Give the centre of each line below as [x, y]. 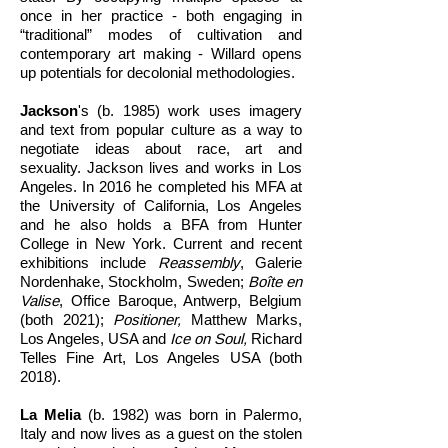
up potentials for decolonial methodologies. [157, 72]
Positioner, [147, 319]
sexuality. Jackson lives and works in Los [161, 167]
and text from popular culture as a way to [161, 129]
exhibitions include [89, 262]
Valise [39, 300]
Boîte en [274, 281]
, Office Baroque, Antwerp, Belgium [180, 300]
